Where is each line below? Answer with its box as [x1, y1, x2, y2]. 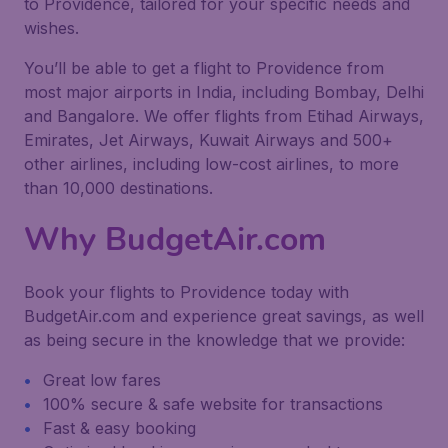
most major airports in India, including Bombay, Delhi [24, 82, 424, 102]
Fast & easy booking [43, 418, 196, 438]
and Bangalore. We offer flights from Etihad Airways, [24, 106, 424, 126]
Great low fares [43, 370, 161, 390]
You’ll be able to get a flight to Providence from [24, 58, 384, 78]
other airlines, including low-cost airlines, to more [24, 154, 399, 174]
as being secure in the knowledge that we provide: [24, 330, 405, 350]
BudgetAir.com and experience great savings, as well [24, 306, 424, 326]
